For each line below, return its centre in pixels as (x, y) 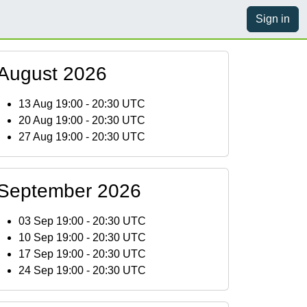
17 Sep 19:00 (51, 254)
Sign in (273, 19)
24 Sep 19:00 (51, 270)
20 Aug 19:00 (51, 120)
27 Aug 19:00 (51, 137)
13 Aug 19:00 (51, 104)
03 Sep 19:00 (51, 221)
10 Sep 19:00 (51, 237)
